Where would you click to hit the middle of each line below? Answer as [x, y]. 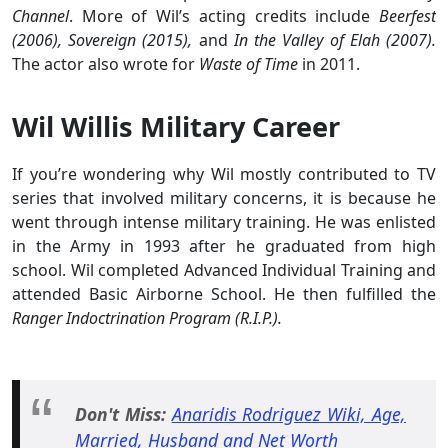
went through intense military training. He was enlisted [224, 221]
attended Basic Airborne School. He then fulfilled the [224, 293]
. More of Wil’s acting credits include [224, 15]
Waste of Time [250, 63]
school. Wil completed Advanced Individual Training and [224, 269]
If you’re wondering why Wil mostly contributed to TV [224, 173]
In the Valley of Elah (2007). [335, 39]
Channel [40, 15]
